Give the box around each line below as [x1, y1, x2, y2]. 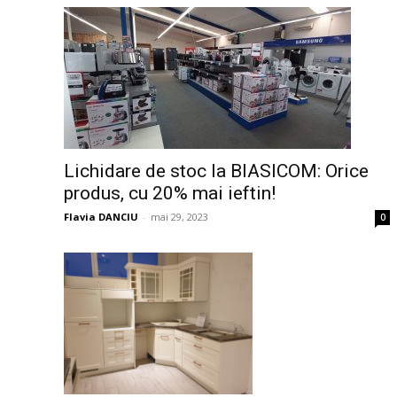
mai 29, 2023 [151, 210, 208, 224]
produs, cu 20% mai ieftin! [64, 183, 276, 205]
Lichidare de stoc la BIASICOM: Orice [64, 160, 369, 183]
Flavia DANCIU [64, 210, 138, 224]
